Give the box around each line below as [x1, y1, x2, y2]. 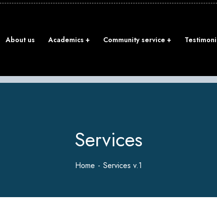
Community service [103, 35, 165, 45]
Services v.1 [103, 160, 142, 171]
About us [6, 35, 35, 45]
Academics [48, 35, 84, 45]
